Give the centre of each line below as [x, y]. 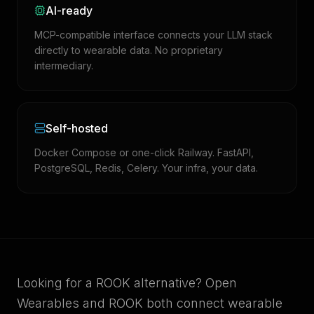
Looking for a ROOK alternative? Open [127, 283]
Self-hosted [77, 128]
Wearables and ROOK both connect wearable [150, 303]
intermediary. [64, 66]
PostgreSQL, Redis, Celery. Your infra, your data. [146, 168]
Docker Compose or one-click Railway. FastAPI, [144, 152]
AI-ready [69, 11]
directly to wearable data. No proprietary [129, 50]
